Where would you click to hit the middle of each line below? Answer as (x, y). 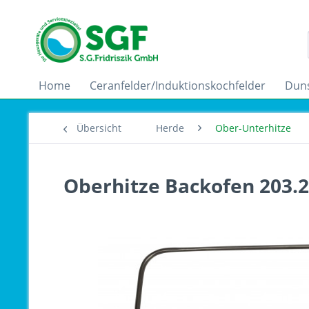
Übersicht (99, 128)
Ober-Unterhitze (253, 128)
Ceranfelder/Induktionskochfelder (178, 86)
